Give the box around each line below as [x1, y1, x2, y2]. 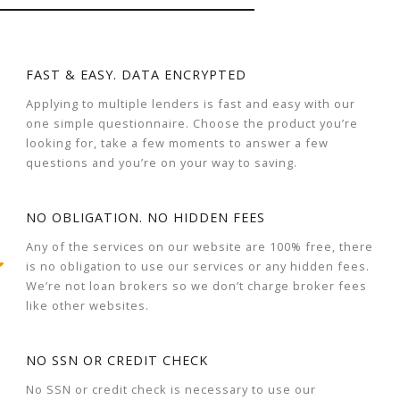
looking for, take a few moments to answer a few [25, 135, 329, 151]
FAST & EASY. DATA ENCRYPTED [25, 66, 246, 83]
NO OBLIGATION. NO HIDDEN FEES [25, 209, 265, 226]
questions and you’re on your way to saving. [25, 154, 297, 171]
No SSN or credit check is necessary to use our [25, 381, 316, 397]
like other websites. [25, 297, 149, 313]
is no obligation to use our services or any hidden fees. [25, 258, 370, 274]
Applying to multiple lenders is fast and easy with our [25, 96, 355, 112]
